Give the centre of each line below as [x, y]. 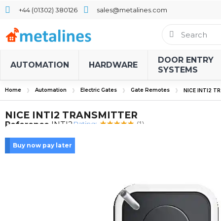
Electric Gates [99, 90]
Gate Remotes [150, 90]
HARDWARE [113, 65]
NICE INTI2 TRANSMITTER [71, 115]
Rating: [85, 124]
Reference [27, 125]
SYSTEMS [178, 70]
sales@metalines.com [132, 10]
